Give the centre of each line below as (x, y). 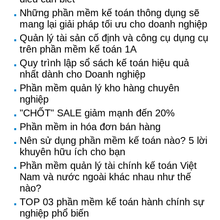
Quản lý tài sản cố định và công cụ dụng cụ (114, 38)
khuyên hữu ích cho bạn (72, 152)
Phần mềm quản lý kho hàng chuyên (99, 88)
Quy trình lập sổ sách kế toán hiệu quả (104, 63)
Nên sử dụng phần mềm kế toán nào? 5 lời (113, 140)
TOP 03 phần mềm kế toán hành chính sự (112, 202)
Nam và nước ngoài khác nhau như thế (105, 177)
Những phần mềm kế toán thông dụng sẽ (110, 13)
